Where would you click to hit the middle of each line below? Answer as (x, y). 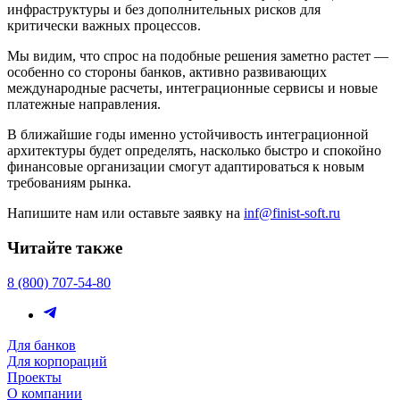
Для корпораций (57, 361)
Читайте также (65, 248)
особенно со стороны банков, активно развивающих (167, 72)
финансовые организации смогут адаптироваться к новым (186, 167)
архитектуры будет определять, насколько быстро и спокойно (194, 151)
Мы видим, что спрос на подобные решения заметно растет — (198, 56)
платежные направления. (84, 104)
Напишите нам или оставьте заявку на (125, 213)
